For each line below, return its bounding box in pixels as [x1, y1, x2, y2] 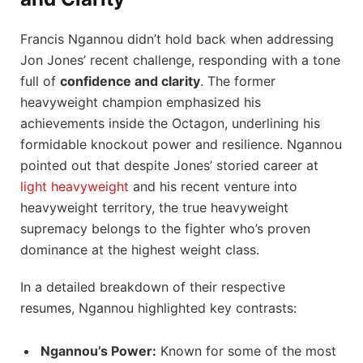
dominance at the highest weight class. [20, 241, 259, 258]
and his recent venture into [129, 177, 297, 194]
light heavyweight [20, 177, 129, 194]
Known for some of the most [156, 343, 336, 360]
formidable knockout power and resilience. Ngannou [20, 135, 342, 152]
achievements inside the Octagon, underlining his [20, 114, 320, 131]
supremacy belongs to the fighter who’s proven [20, 220, 310, 237]
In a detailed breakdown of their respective [20, 279, 285, 296]
